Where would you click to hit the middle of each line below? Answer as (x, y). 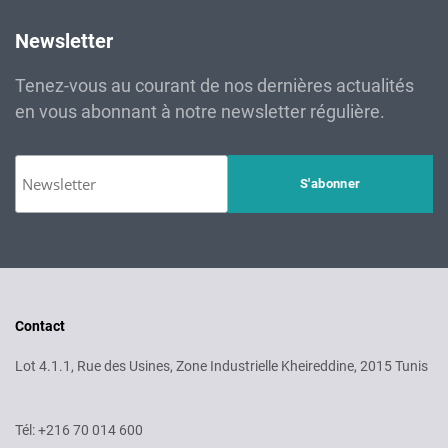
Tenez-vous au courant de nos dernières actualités (214, 85)
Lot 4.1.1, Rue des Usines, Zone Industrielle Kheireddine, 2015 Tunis (221, 366)
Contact (40, 326)
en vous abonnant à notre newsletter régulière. (200, 111)
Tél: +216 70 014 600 (79, 430)
